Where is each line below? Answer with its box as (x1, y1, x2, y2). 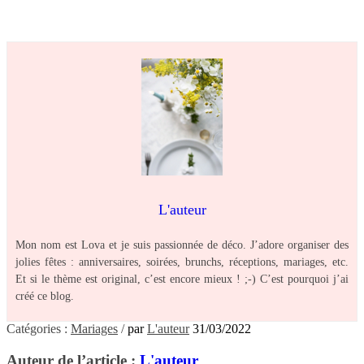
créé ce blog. (15, 289, 74, 302)
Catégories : (6, 321, 71, 336)
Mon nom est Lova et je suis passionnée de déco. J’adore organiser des (15, 238, 349, 251)
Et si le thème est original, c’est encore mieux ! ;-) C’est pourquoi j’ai (15, 272, 349, 285)
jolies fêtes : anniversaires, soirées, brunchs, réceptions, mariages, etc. (15, 255, 349, 268)
